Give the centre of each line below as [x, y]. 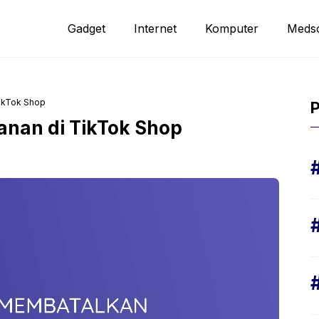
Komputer [232, 28]
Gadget [87, 28]
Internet [155, 28]
